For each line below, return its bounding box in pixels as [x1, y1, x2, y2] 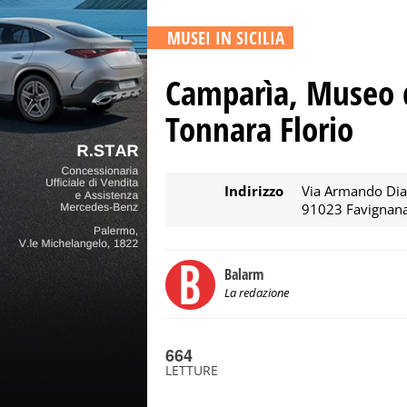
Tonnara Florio [165, 105, 353, 152]
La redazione [224, 284, 289, 301]
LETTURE [165, 362, 218, 379]
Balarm [224, 264, 263, 284]
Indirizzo [224, 182, 283, 200]
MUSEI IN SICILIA [167, 26, 284, 49]
